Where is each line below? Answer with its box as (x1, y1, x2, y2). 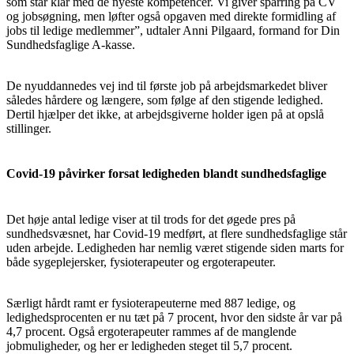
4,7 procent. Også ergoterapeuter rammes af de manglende (6, 324, 296, 338)
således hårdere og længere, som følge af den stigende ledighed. (6, 93, 323, 107)
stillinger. (6, 122, 51, 135)
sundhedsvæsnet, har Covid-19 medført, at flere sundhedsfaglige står (6, 226, 347, 240)
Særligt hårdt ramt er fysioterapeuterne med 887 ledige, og (6, 296, 296, 310)
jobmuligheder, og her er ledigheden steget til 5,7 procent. (6, 338, 292, 352)
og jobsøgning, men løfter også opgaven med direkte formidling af (6, 9, 336, 23)
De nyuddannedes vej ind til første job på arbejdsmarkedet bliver (6, 79, 327, 92)
